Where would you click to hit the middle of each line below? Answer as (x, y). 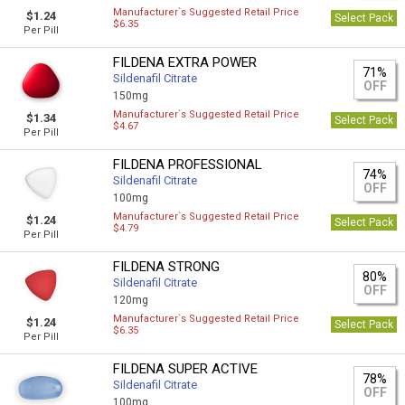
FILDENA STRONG (167, 267)
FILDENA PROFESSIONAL (188, 165)
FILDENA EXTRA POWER (185, 62)
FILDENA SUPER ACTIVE (186, 369)
